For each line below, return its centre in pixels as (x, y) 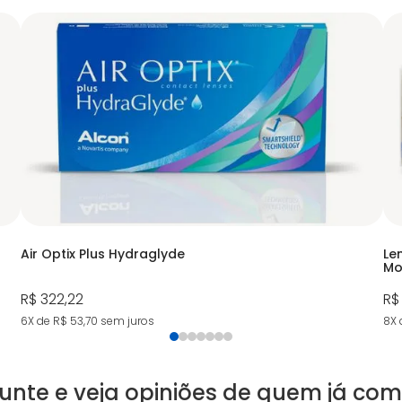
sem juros (127, 320)
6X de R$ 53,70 (60, 320)
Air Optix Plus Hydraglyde (103, 253)
